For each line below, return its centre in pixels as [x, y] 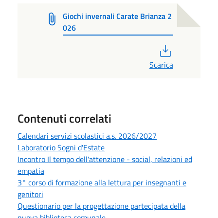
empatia [31, 171]
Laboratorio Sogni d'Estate [61, 147]
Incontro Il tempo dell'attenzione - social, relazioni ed [105, 159]
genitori [30, 194]
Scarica [161, 64]
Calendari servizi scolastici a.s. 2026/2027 [87, 136]
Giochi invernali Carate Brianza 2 [117, 16]
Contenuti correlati [64, 118]
